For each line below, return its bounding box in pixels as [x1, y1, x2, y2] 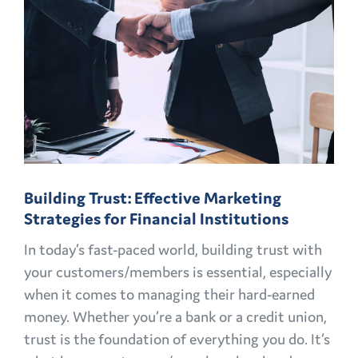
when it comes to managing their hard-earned [24, 284, 315, 304]
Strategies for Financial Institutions [24, 209, 288, 230]
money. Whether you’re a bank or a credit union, [24, 307, 327, 327]
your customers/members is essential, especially [24, 262, 332, 282]
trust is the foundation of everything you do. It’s [24, 329, 330, 349]
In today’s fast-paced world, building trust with [24, 240, 322, 260]
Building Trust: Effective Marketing [24, 188, 281, 209]
